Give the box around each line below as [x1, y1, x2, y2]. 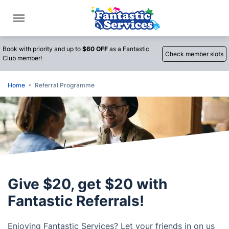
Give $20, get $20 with [8, 175, 167, 193]
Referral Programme [35, 81, 95, 89]
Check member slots [165, 50, 223, 58]
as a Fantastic [108, 45, 149, 53]
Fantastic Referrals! [8, 192, 144, 210]
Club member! [3, 54, 42, 62]
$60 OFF [82, 45, 108, 53]
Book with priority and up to [3, 45, 82, 53]
